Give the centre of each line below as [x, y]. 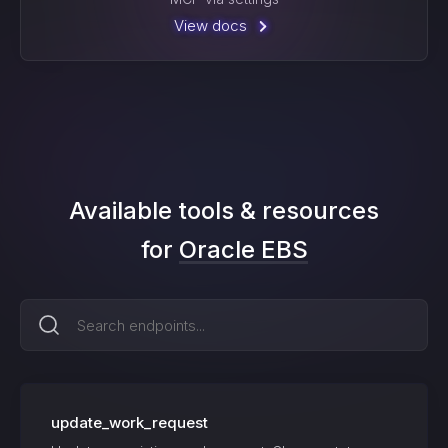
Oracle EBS [243, 249]
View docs [210, 25]
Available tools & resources [224, 210]
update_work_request [129, 422]
